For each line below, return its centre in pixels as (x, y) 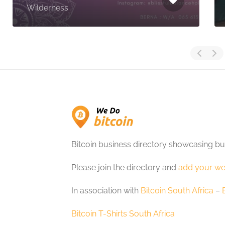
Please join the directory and (125, 167)
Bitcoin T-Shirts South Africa (123, 213)
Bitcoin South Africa (177, 190)
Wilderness (47, 8)
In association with (106, 190)
